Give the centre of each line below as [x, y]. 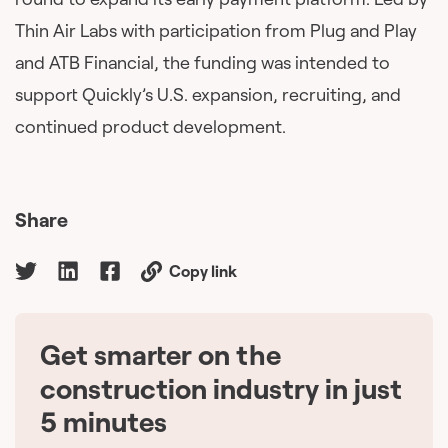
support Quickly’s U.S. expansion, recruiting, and [208, 95]
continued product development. [150, 127]
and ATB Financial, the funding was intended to [202, 63]
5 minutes [103, 422]
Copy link [203, 271]
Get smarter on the [163, 355]
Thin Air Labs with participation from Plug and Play [216, 31]
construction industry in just [221, 389]
